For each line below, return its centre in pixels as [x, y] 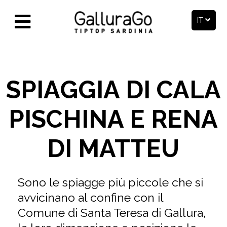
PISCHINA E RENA [113, 119]
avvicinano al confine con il [90, 198]
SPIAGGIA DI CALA [113, 89]
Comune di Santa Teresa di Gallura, [111, 213]
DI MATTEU [113, 148]
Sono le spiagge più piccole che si [110, 182]
